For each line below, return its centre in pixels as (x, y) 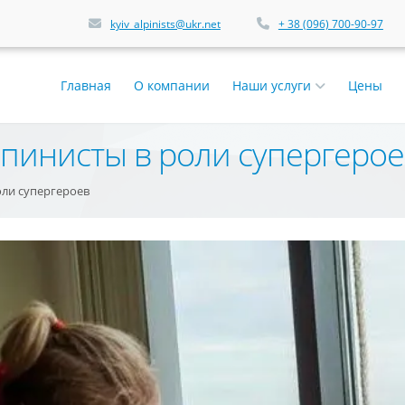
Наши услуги (273, 85)
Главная (86, 85)
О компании (172, 85)
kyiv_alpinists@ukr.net (165, 24)
